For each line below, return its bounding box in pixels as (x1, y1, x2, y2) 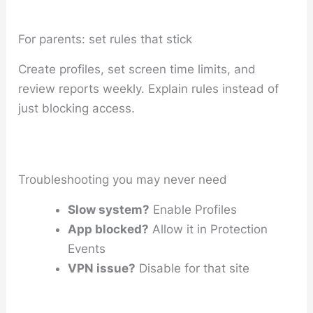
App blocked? (68, 221, 150, 236)
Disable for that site (136, 261, 250, 275)
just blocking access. (18, 101, 136, 115)
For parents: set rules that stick (18, 31, 193, 46)
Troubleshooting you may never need (18, 172, 228, 187)
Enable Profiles (150, 202, 238, 217)
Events (68, 241, 106, 256)
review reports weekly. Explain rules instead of (18, 81, 279, 96)
